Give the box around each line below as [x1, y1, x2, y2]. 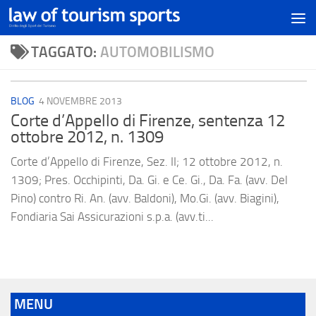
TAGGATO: [30, 43, 100, 61]
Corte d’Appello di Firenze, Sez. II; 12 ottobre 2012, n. [11, 154, 283, 169]
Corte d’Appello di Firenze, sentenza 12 [11, 111, 285, 131]
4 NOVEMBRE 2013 [39, 95, 122, 107]
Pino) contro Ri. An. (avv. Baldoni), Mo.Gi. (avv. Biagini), [11, 191, 279, 206]
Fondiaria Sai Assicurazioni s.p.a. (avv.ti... [11, 209, 214, 224]
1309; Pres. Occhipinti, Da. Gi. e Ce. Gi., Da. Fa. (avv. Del [11, 173, 288, 188]
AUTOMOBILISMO [99, 43, 214, 61]
